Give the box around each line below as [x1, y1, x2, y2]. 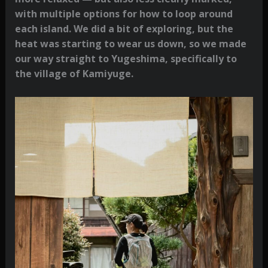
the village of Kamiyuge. [14, 66, 133, 80]
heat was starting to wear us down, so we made [14, 36, 246, 50]
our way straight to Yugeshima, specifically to [14, 51, 237, 65]
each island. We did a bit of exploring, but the [14, 22, 233, 35]
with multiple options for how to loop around [14, 7, 233, 20]
